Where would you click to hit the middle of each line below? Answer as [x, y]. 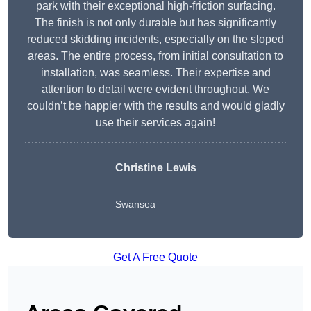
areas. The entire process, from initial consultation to [155, 56]
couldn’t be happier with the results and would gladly [155, 106]
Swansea [135, 204]
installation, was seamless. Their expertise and [155, 73]
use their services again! [155, 123]
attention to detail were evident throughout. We [155, 90]
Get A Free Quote [155, 258]
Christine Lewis [155, 168]
